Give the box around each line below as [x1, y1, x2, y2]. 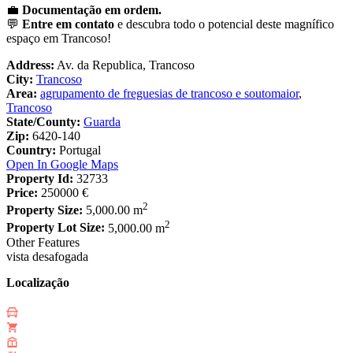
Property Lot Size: [6, 221, 105, 235]
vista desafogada [6, 249, 88, 263]
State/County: [6, 115, 80, 129]
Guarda [84, 115, 121, 129]
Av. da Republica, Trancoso [54, 58, 195, 72]
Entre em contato [22, 17, 114, 32]
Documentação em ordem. [22, 3, 162, 17]
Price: [6, 186, 38, 200]
